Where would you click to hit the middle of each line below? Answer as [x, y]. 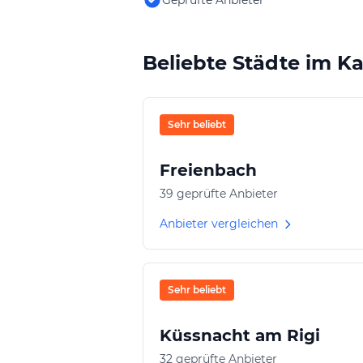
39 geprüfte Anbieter [219, 194]
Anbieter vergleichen [219, 224]
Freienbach [208, 170]
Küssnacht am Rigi [240, 335]
